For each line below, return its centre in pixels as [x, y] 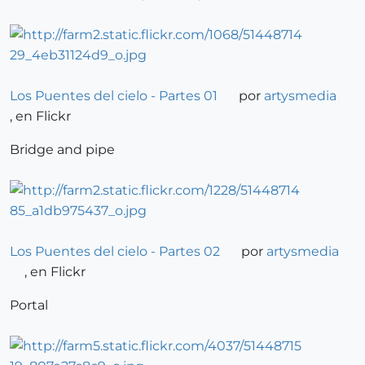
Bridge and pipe [62, 150]
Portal [29, 306]
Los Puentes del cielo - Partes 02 [115, 252]
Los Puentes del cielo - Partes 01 [114, 96]
